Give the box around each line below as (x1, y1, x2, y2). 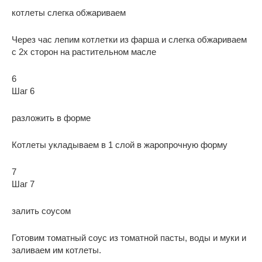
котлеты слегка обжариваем (12, 7, 126, 18)
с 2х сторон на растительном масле (12, 46, 156, 57)
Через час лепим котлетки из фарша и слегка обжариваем (12, 34, 247, 44)
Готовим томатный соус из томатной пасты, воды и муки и (12, 232, 246, 243)
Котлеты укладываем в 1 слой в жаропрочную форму (12, 139, 227, 150)
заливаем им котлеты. (12, 244, 101, 255)
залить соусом (12, 205, 71, 216)
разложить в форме (12, 112, 91, 123)
